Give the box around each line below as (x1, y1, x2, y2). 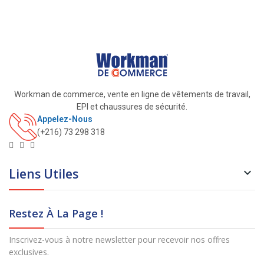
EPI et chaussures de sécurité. (77, 102, 187, 112)
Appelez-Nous (37, 114, 93, 124)
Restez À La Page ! (9, 206, 103, 221)
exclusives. (9, 246, 49, 258)
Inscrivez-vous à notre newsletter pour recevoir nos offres (9, 234, 230, 246)
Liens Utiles (9, 166, 78, 183)
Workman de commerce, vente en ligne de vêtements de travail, (14, 90, 250, 100)
